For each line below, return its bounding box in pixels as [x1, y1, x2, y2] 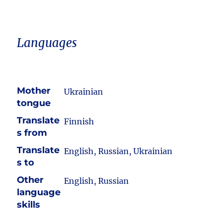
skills [17, 199, 41, 210]
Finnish [64, 116, 95, 126]
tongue [17, 98, 51, 109]
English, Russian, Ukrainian [64, 146, 173, 156]
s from [17, 127, 48, 138]
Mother [17, 85, 51, 96]
